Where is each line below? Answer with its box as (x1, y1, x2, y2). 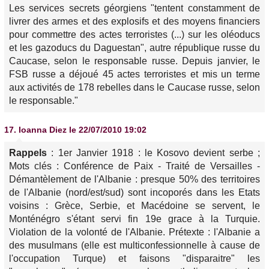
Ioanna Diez (19, 125, 67, 134)
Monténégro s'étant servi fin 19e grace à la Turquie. (9, 214, 260, 224)
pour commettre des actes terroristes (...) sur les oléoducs (9, 29, 260, 40)
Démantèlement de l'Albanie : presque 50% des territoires (9, 174, 260, 184)
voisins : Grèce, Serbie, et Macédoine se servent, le (9, 201, 260, 211)
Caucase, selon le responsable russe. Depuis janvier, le (9, 56, 260, 66)
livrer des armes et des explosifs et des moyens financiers (9, 16, 260, 26)
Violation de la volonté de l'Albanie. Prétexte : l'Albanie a (9, 227, 260, 237)
